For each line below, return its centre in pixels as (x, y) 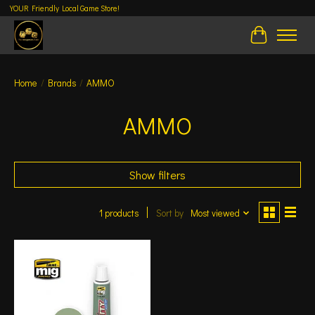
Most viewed (215, 213)
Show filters (157, 174)
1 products (118, 213)
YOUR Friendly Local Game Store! (64, 8)
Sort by (169, 213)
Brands (62, 83)
